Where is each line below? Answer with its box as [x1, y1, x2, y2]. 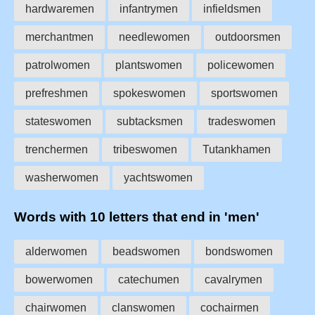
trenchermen [25, 143, 88, 156]
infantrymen [120, 3, 178, 15]
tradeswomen [208, 115, 276, 128]
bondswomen [205, 245, 273, 257]
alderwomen [25, 245, 87, 257]
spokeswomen [113, 87, 186, 100]
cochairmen [200, 301, 259, 314]
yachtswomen [124, 172, 193, 184]
